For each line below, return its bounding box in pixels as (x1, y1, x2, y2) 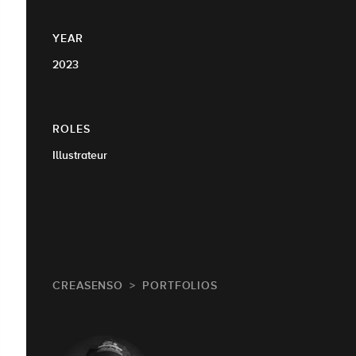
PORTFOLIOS (142, 279, 219, 292)
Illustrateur (52, 149, 107, 162)
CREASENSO (52, 279, 124, 292)
